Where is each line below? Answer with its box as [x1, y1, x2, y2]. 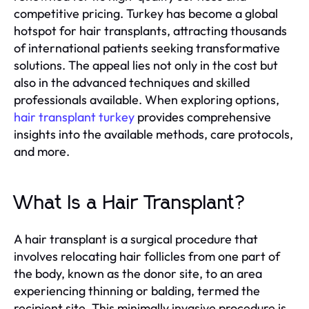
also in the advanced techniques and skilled [14, 74, 250, 90]
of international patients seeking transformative [14, 39, 280, 56]
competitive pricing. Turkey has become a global [14, 5, 278, 21]
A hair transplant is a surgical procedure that [14, 230, 258, 247]
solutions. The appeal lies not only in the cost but [14, 57, 278, 73]
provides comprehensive [134, 108, 271, 125]
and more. [14, 143, 70, 159]
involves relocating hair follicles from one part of [14, 248, 280, 264]
